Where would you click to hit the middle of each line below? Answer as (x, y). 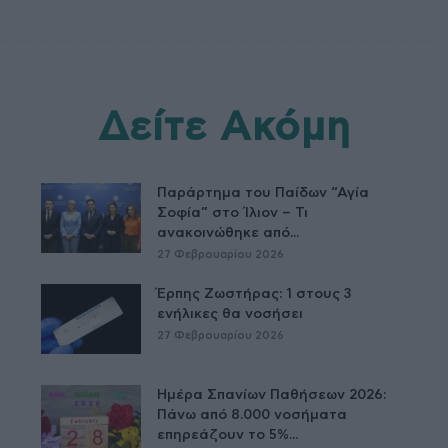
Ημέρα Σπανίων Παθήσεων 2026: (272, 394)
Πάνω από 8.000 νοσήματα (252, 414)
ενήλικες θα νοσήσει (230, 313)
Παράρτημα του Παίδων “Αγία (263, 192)
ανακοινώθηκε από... (228, 232)
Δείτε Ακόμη (224, 127)
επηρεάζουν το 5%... (228, 434)
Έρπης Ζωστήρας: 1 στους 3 (254, 293)
